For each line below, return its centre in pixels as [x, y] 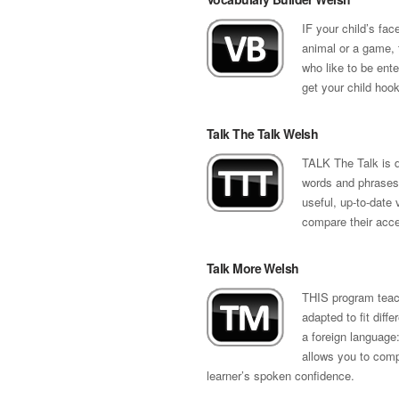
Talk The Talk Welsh [263, 134]
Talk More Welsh [253, 268]
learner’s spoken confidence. [281, 375]
